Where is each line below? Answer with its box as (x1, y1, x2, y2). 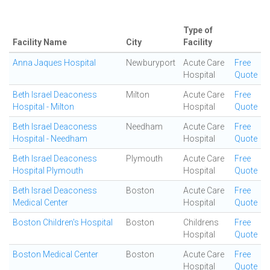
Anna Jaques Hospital (13, 58, 96, 67)
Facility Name (13, 37, 67, 47)
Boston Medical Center (13, 250, 98, 259)
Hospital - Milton (13, 102, 74, 111)
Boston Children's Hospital (13, 218, 113, 227)
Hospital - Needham (13, 134, 87, 143)
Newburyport (126, 58, 175, 67)
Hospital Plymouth (13, 166, 83, 175)
